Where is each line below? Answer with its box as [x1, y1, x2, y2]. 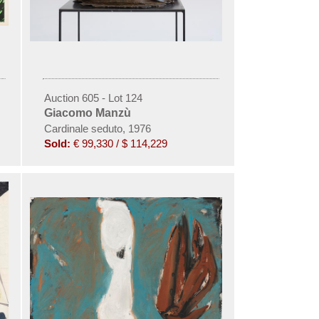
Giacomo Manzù [43, 107, 131, 119]
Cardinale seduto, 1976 [43, 122, 151, 135]
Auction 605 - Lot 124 [43, 92, 142, 104]
